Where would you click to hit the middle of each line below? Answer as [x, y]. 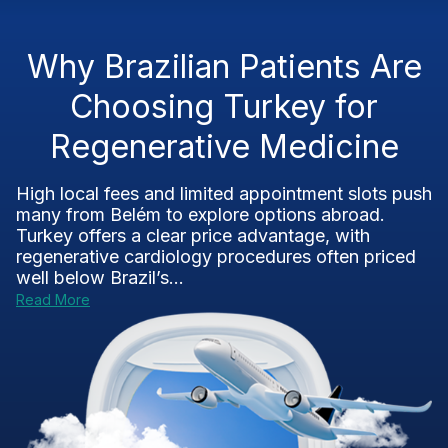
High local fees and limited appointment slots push [224, 193]
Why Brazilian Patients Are [224, 66]
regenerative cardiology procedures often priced [216, 256]
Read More [53, 299]
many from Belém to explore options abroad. [200, 214]
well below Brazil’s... [100, 277]
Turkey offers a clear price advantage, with [193, 235]
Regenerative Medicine [224, 146]
